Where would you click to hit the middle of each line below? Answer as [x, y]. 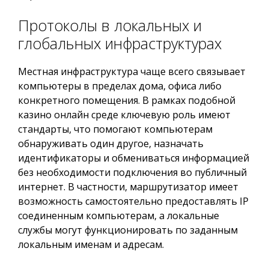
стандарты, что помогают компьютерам [115, 129]
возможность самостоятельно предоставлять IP [133, 201]
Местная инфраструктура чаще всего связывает [132, 71]
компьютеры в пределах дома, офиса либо [120, 86]
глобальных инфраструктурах [120, 43]
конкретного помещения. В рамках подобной [127, 100]
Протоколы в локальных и [110, 25]
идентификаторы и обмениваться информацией [134, 158]
